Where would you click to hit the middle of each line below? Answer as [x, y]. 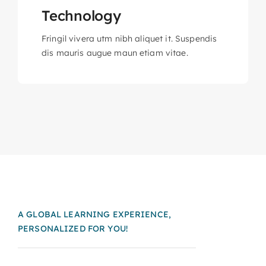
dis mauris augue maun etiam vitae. [115, 53]
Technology [81, 16]
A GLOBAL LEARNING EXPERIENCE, [94, 215]
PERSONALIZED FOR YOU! [72, 229]
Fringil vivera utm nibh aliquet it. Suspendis [129, 39]
